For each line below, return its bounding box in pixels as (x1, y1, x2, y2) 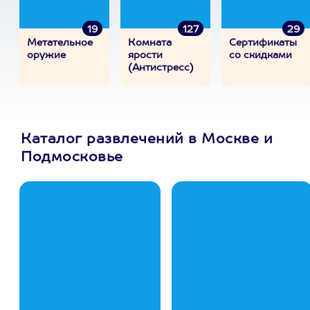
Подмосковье (21, 151, 123, 165)
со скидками (229, 51, 292, 60)
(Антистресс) (128, 63, 194, 73)
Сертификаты (229, 38, 297, 48)
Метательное (27, 38, 93, 48)
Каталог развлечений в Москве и (21, 133, 273, 147)
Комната (128, 38, 172, 48)
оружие (27, 51, 66, 60)
